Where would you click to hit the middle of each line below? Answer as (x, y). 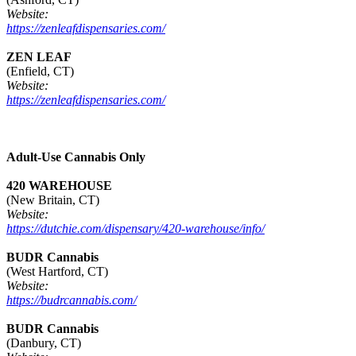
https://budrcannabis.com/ (72, 300)
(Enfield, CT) (40, 72)
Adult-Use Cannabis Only (76, 157)
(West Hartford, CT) (57, 272)
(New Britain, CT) (53, 200)
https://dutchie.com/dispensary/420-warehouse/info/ (135, 229)
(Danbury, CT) (44, 343)
